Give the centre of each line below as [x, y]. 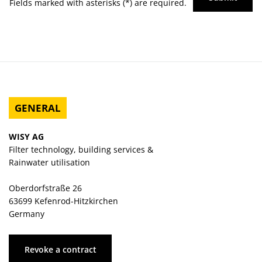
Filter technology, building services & [81, 150]
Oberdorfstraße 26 [45, 188]
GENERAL [38, 108]
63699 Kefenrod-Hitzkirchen [63, 201]
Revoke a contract [60, 249]
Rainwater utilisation [49, 163]
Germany [27, 214]
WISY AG [26, 137]
